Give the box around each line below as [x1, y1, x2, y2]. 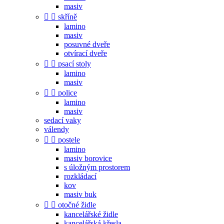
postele [58, 135, 80, 144]
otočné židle [58, 200, 96, 209]
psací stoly [58, 59, 91, 68]
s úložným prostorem [64, 163, 130, 171]
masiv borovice [64, 154, 112, 162]
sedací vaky [44, 116, 81, 124]
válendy [44, 125, 69, 133]
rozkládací [64, 172, 96, 180]
